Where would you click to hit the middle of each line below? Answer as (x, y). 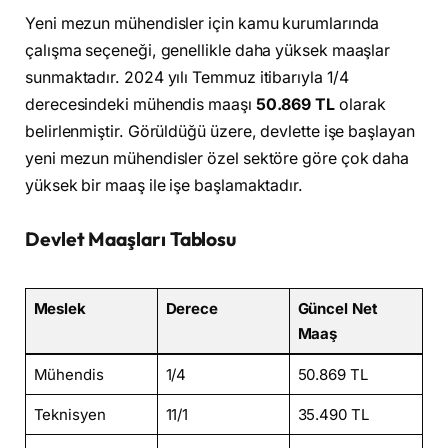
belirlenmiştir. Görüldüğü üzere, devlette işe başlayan (220, 131)
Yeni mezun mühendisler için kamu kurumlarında (202, 23)
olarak (360, 104)
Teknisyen (69, 415)
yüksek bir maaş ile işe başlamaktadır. (164, 185)
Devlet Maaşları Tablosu (131, 239)
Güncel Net (337, 309)
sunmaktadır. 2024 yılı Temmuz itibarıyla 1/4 (187, 77)
